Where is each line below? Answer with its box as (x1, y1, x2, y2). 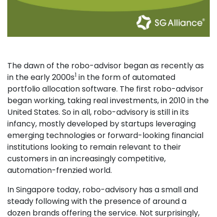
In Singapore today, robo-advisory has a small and (7, 184, 198, 195)
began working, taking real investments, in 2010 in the (7, 95, 209, 106)
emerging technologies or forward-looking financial (7, 130, 203, 141)
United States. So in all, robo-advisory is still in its (7, 107, 189, 118)
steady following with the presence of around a (7, 196, 186, 207)
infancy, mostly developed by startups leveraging (7, 118, 196, 129)
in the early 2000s (7, 72, 75, 83)
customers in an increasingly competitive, (7, 153, 166, 164)
